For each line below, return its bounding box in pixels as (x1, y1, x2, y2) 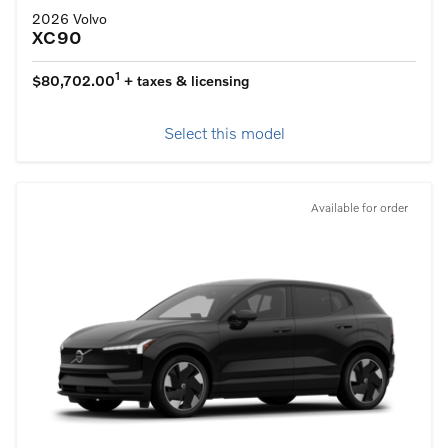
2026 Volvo (32, 12, 107, 27)
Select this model (163, 126, 285, 143)
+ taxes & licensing (120, 74, 249, 89)
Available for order (311, 202, 408, 215)
